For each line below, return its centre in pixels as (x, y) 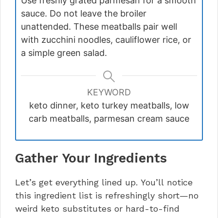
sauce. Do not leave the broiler (84, 13)
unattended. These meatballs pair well (99, 26)
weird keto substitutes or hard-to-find (97, 208)
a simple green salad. (64, 53)
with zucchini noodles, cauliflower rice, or (106, 39)
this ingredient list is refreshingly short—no (107, 195)
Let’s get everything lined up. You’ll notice (104, 182)
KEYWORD (109, 92)
